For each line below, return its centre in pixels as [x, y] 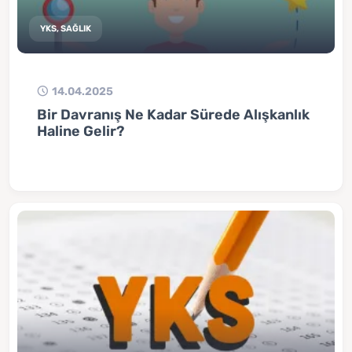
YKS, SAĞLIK [66, 28]
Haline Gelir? [81, 130]
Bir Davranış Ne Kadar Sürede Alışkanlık [174, 114]
